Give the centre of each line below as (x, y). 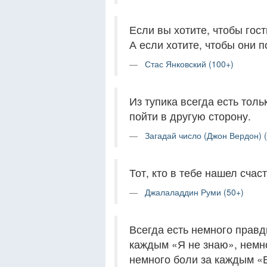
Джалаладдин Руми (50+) (194, 192)
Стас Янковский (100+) (189, 64)
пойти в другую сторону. (190, 116)
